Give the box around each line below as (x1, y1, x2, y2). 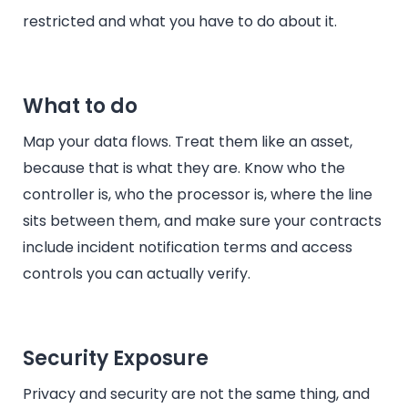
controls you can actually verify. (23, 263, 250, 285)
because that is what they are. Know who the (23, 158, 345, 179)
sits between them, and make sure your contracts (23, 210, 382, 232)
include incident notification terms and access (23, 237, 352, 259)
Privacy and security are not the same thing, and (23, 383, 370, 405)
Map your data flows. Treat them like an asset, (23, 131, 352, 153)
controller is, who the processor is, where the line (23, 184, 372, 206)
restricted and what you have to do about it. (23, 11, 337, 33)
